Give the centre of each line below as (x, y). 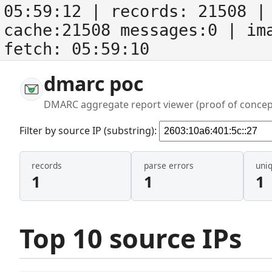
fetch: (38, 49)
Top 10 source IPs (131, 238)
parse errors (168, 166)
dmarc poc (93, 83)
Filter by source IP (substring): (89, 130)
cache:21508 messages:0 (115, 30)
